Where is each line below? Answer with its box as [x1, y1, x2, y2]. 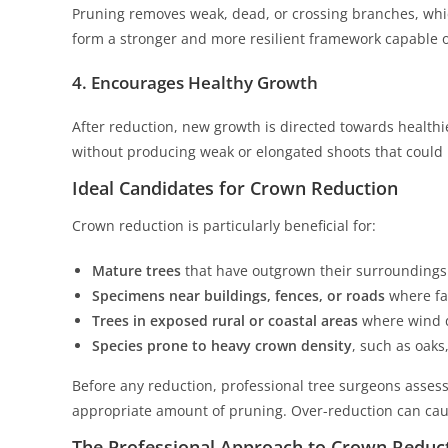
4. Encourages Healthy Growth [72, 71, 318, 94]
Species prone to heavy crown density [92, 336, 352, 355]
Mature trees [92, 261, 181, 280]
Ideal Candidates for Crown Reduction [72, 176, 398, 200]
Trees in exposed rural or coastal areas [92, 311, 358, 330]
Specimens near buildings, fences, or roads [92, 286, 385, 305]
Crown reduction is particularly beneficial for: [72, 216, 376, 235]
